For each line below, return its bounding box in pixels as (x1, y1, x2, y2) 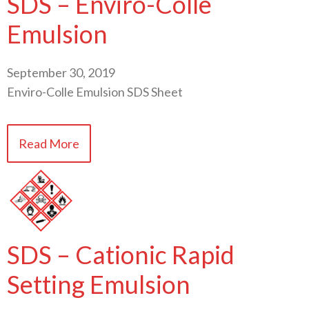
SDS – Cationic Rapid (7, 239, 235, 270)
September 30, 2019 (7, 64, 115, 80)
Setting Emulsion (7, 269, 190, 300)
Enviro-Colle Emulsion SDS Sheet (7, 83, 183, 99)
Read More (19, 136, 79, 152)
